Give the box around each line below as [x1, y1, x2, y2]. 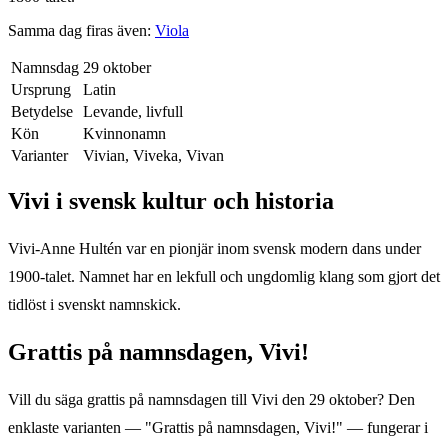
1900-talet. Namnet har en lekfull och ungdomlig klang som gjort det [8, 267, 440, 285]
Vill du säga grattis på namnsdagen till [8, 390, 251, 408]
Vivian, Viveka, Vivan [83, 146, 224, 164]
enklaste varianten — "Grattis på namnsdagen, [8, 418, 304, 436]
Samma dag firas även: [8, 21, 151, 39]
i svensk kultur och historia [50, 187, 334, 214]
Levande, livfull [83, 102, 183, 120]
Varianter [11, 146, 68, 164]
